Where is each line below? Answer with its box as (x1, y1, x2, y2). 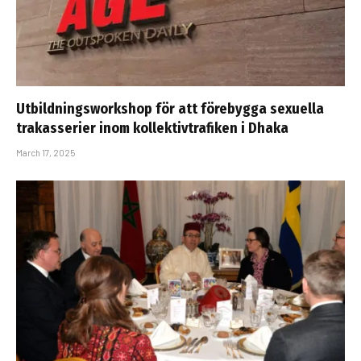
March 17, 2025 (16, 147, 75, 158)
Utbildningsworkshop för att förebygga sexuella (16, 99, 324, 118)
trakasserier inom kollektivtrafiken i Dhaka (16, 118, 288, 137)
